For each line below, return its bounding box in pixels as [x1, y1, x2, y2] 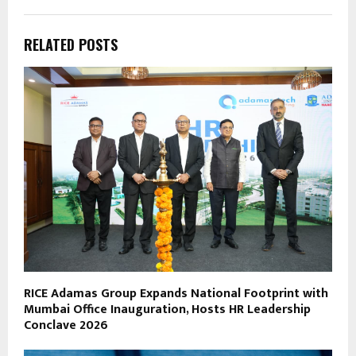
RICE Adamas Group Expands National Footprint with [24, 283, 328, 305]
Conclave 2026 [24, 315, 108, 337]
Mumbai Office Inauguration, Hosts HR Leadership [24, 299, 311, 321]
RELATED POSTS [24, 33, 118, 55]
